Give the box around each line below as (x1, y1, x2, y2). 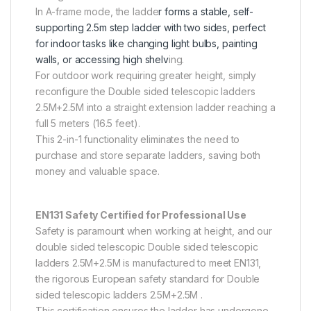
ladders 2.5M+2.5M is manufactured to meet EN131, (35, 257, 262, 269)
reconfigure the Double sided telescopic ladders (35, 85, 255, 98)
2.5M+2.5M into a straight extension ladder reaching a (35, 101, 276, 114)
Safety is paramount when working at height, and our (35, 225, 272, 237)
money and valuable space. (35, 165, 160, 178)
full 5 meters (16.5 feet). (35, 117, 140, 130)
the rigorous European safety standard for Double (35, 273, 260, 285)
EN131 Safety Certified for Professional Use (35, 209, 246, 221)
